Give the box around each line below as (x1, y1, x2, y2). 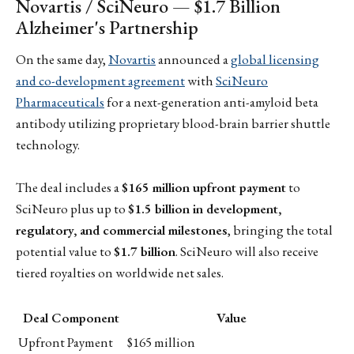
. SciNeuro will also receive (175, 242, 318, 260)
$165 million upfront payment (122, 178, 286, 196)
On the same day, (16, 50, 108, 68)
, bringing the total (228, 220, 333, 239)
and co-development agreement (16, 71, 185, 89)
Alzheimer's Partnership (16, 15, 198, 40)
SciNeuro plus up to (16, 199, 128, 217)
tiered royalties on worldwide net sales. (16, 263, 224, 281)
